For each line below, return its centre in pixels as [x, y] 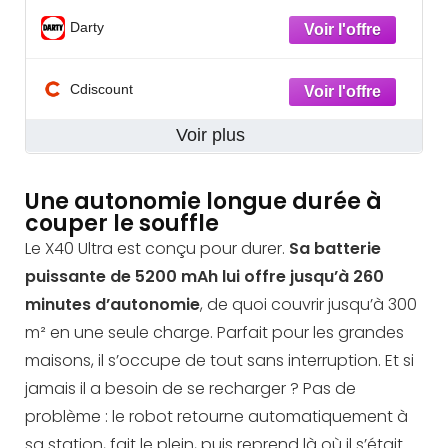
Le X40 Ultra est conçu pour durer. [155, 249]
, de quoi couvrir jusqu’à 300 [308, 305]
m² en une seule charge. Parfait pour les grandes [214, 333]
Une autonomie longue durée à [203, 202]
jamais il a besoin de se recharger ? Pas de [190, 389]
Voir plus [212, 134]
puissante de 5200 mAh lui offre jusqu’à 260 [204, 277]
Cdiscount [101, 88]
